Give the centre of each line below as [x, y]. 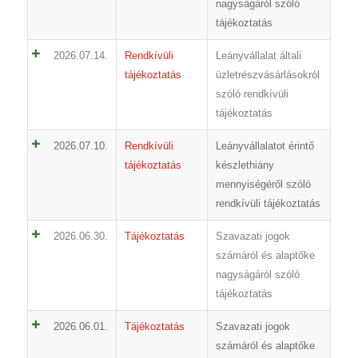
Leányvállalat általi [258, 56]
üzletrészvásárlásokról [267, 75]
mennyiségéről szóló [263, 185]
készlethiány [245, 165]
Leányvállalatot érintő [265, 146]
